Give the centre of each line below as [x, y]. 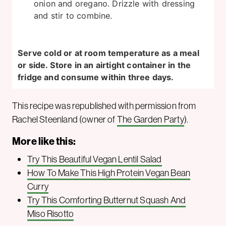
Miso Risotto [51, 213]
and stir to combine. [73, 15]
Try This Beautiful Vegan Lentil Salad [95, 159]
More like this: [44, 141]
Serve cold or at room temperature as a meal [108, 53]
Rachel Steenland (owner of [65, 119]
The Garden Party [150, 119]
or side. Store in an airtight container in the [104, 65]
